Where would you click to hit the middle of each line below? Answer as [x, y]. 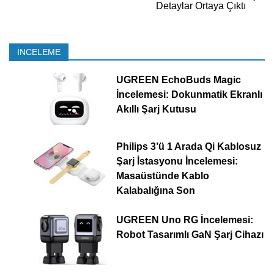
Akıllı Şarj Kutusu [156, 109]
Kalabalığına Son [155, 191]
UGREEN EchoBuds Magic [178, 80]
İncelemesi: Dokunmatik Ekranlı [189, 95]
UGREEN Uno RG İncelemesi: [184, 220]
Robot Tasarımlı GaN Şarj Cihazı [190, 235]
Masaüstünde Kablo [162, 176]
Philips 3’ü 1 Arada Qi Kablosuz [188, 147]
